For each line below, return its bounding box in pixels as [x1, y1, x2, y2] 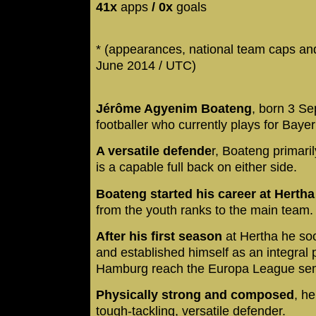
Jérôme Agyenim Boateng [96, 101, 252, 116]
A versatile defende [96, 144, 212, 159]
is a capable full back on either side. [96, 160, 297, 175]
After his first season [96, 229, 226, 243]
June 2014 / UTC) [96, 59, 196, 73]
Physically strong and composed [96, 288, 294, 303]
